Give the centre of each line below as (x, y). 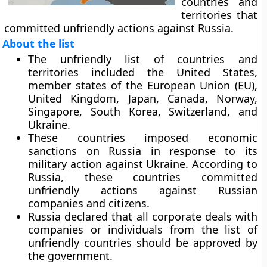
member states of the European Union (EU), (143, 85)
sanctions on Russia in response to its (143, 151)
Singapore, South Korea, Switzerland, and (143, 111)
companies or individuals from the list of (143, 229)
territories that (219, 15)
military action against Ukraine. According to (143, 164)
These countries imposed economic (143, 138)
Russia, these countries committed (143, 177)
